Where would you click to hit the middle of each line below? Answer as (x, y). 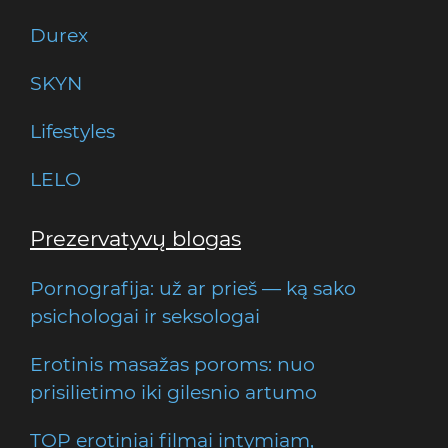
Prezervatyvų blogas (135, 238)
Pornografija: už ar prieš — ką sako (193, 288)
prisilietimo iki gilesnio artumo (173, 392)
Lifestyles (72, 131)
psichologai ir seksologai (145, 316)
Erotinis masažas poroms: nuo (172, 364)
